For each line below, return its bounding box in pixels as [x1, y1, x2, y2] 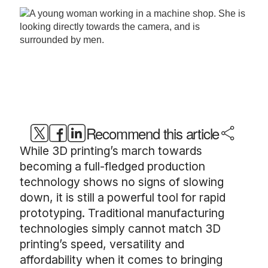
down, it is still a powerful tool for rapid [20, 190, 226, 205]
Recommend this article [86, 122, 220, 144]
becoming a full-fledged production [20, 159, 205, 173]
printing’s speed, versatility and [20, 237, 184, 251]
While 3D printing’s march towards [20, 144, 202, 158]
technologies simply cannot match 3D [20, 221, 221, 236]
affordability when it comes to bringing [20, 252, 223, 267]
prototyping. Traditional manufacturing [20, 206, 224, 220]
